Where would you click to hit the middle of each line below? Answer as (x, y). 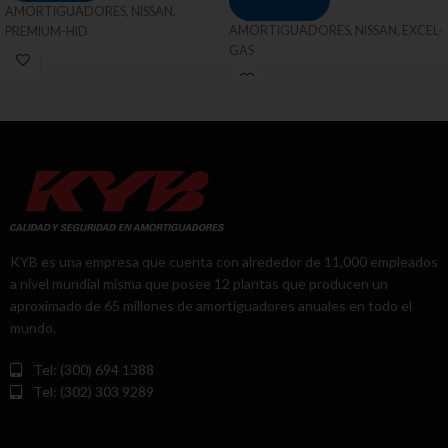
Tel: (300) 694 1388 (94, 370)
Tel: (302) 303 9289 (93, 392)
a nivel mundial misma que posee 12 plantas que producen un (199, 284)
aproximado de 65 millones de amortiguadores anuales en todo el (211, 306)
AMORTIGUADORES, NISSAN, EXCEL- (336, 31)
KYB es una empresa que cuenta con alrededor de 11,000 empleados (224, 262)
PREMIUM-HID (46, 32)
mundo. (33, 328)
